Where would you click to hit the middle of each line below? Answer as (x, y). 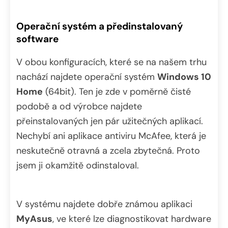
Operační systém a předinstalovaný (99, 26)
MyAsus (34, 219)
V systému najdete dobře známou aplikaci (104, 204)
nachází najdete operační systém (87, 77)
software (37, 39)
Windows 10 (184, 77)
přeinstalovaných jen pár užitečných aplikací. (110, 121)
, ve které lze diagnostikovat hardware (132, 219)
